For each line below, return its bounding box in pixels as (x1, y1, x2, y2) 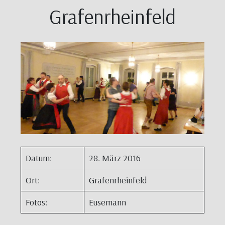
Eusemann (89, 196, 126, 208)
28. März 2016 (89, 152, 141, 164)
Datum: (26, 152, 52, 164)
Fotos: (26, 196, 47, 208)
